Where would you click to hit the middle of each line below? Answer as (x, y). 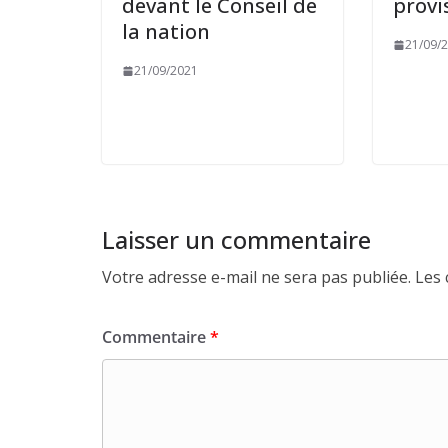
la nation (166, 32)
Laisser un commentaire (236, 240)
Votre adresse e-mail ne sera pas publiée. (256, 277)
